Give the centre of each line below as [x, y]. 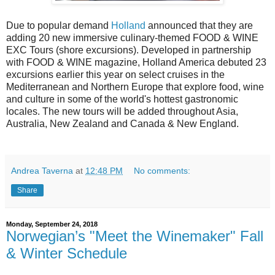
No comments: [162, 171]
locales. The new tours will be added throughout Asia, [122, 112]
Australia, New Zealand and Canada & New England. [122, 124]
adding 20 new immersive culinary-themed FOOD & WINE [132, 38]
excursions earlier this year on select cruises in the [115, 75]
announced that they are [199, 26]
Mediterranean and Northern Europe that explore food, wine [135, 87]
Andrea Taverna [42, 171]
